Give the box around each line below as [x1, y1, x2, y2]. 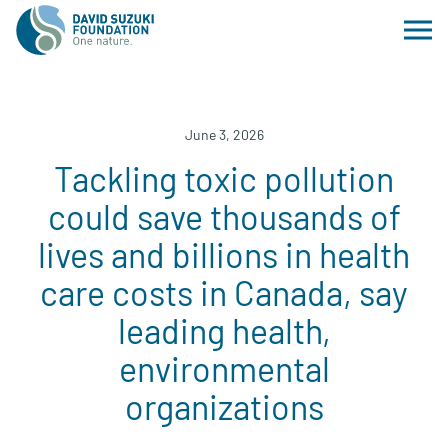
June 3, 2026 [184, 126, 264, 143]
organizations [124, 386, 324, 427]
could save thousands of [47, 196, 401, 237]
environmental [118, 348, 330, 389]
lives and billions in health [38, 234, 410, 275]
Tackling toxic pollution [54, 158, 394, 199]
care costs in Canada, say [40, 272, 408, 313]
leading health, [117, 310, 331, 351]
